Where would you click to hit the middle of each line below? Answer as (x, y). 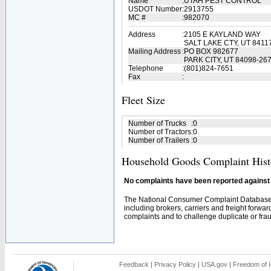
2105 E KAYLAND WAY (222, 34)
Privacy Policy (175, 264)
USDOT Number (155, 9)
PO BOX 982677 (211, 51)
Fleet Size (143, 100)
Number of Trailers (159, 140)
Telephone (146, 68)
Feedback (134, 264)
